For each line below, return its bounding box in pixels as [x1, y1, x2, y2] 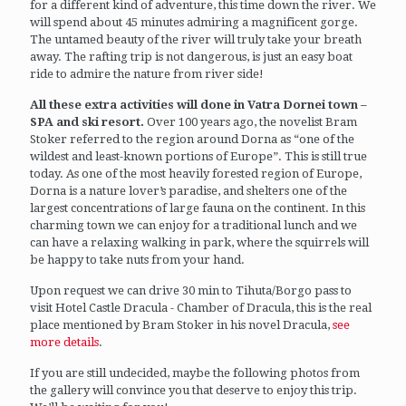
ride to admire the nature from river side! [30, 66, 264, 81]
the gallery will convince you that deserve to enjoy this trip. [30, 382, 357, 397]
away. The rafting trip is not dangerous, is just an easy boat [30, 49, 353, 63]
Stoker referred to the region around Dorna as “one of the [30, 131, 354, 146]
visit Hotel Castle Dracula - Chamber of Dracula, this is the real [30, 300, 372, 314]
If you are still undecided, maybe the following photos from [30, 365, 360, 380]
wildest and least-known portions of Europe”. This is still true [30, 149, 367, 163]
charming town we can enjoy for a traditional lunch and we [30, 217, 357, 232]
